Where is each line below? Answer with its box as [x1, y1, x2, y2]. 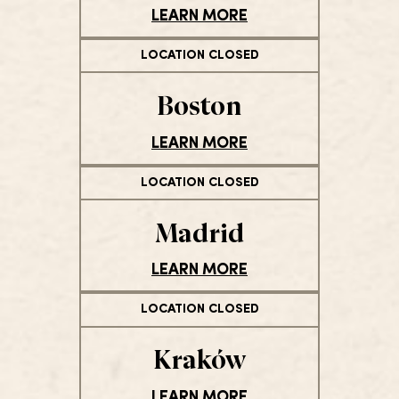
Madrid [155, 212, 244, 249]
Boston [157, 85, 242, 123]
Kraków [153, 339, 246, 377]
